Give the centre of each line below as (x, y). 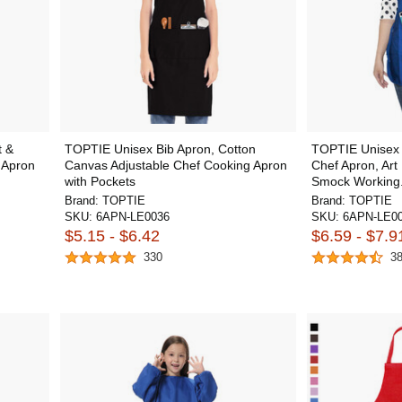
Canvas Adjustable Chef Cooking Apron (175, 165)
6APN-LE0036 (132, 216)
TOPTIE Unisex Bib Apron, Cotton (160, 149)
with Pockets (100, 181)
